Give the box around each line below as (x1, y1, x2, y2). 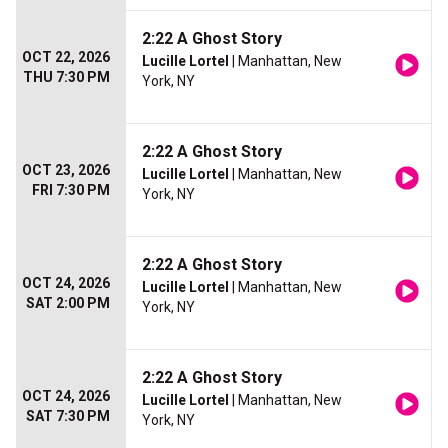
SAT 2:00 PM (26, 295, 110, 311)
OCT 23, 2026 (22, 162, 110, 178)
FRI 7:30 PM (32, 182, 110, 198)
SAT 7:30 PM (26, 408, 110, 424)
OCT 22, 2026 (22, 49, 110, 65)
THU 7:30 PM (23, 69, 110, 85)
